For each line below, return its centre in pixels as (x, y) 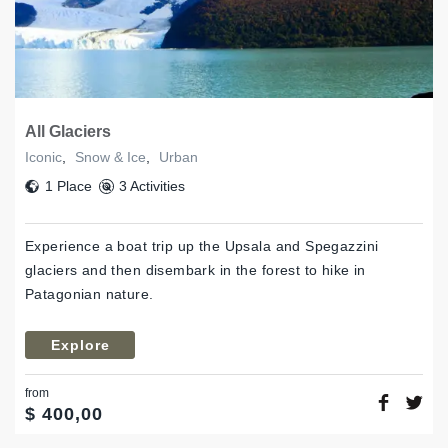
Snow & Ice (110, 157)
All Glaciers (68, 132)
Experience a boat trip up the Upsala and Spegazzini (202, 246)
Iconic (43, 157)
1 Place (68, 186)
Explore (80, 345)
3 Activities (151, 186)
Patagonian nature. (89, 294)
